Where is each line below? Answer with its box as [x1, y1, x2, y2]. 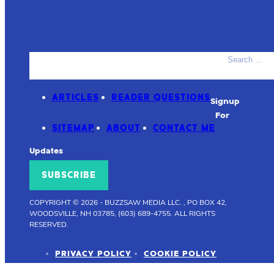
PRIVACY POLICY [55, 248, 131, 259]
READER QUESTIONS [111, 91, 210, 103]
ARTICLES [52, 91, 99, 103]
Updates [29, 145, 63, 156]
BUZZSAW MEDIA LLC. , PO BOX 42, [105, 197, 227, 207]
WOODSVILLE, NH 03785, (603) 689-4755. [29, 208, 174, 218]
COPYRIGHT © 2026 [29, 197, 100, 207]
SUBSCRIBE [42, 169, 96, 181]
